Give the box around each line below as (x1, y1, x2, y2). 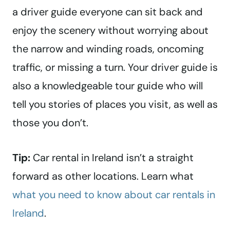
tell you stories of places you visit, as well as (12, 98, 218, 111)
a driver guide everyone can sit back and (12, 5, 203, 19)
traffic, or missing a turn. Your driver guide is (12, 61, 218, 74)
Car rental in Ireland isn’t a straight (30, 151, 194, 165)
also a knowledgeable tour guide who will (12, 79, 203, 93)
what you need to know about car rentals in (12, 188, 215, 202)
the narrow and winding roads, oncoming (12, 42, 204, 56)
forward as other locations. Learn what (12, 169, 194, 183)
